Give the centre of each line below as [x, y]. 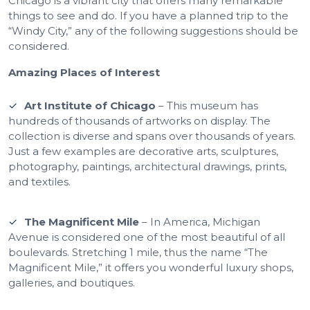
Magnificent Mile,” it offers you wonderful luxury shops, [151, 267]
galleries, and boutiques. [72, 282]
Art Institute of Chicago [90, 105]
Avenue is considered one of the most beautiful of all [147, 237]
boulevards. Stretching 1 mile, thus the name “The [138, 252]
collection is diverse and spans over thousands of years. [152, 136]
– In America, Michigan [200, 221]
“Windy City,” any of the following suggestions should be [153, 30]
